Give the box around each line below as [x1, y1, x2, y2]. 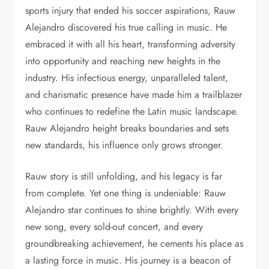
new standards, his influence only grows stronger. [25, 138, 224, 152]
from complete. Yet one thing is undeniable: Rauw [25, 186, 226, 200]
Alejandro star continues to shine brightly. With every [25, 202, 239, 217]
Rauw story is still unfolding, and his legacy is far [25, 169, 223, 183]
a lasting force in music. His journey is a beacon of [25, 253, 232, 267]
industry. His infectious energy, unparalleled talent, [25, 70, 229, 85]
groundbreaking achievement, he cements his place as [25, 236, 244, 250]
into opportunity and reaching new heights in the [25, 53, 221, 68]
